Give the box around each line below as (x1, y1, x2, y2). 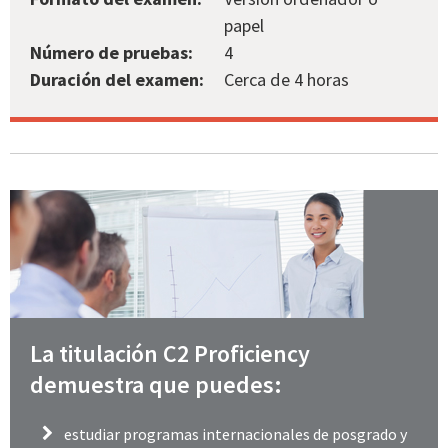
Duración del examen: (30, 67, 204, 91)
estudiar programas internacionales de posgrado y (64, 423, 408, 444)
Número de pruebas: (30, 40, 193, 64)
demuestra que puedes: (30, 369, 282, 401)
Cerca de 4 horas (224, 67, 349, 91)
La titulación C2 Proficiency (30, 338, 310, 370)
